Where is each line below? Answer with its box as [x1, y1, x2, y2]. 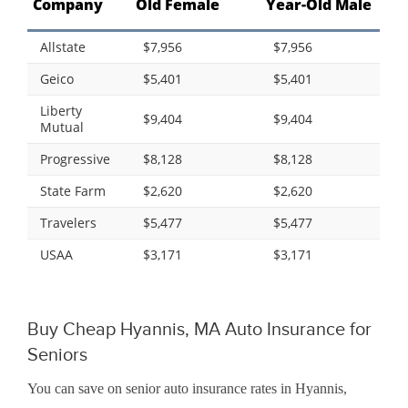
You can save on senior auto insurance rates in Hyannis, [27, 381, 347, 397]
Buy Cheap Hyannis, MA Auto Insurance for [27, 319, 372, 340]
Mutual [40, 118, 84, 137]
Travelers [40, 214, 97, 232]
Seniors [27, 344, 87, 365]
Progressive [40, 150, 110, 168]
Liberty [40, 102, 82, 120]
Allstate [40, 38, 86, 56]
